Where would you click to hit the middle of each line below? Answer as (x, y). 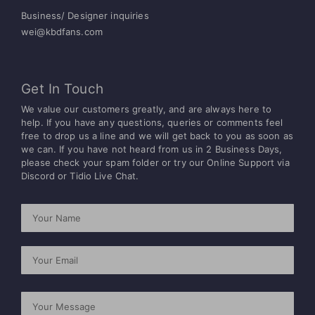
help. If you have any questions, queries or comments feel (152, 122)
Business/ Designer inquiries (85, 15)
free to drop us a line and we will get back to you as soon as (157, 135)
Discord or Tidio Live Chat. (80, 175)
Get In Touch (63, 89)
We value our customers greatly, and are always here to (147, 109)
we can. (40, 149)
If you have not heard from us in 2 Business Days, (171, 149)
